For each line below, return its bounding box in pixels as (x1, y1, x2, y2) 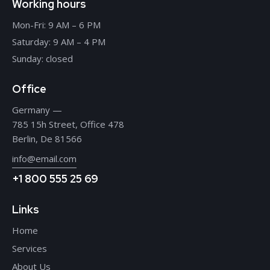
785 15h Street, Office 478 (12, 118, 124, 130)
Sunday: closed (12, 52, 73, 64)
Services (12, 242, 47, 254)
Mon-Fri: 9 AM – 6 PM (12, 18, 101, 31)
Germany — (12, 103, 62, 116)
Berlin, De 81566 (12, 132, 82, 145)
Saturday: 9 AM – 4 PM (12, 35, 105, 48)
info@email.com (12, 152, 77, 165)
